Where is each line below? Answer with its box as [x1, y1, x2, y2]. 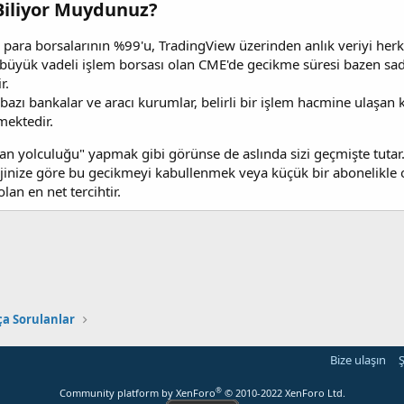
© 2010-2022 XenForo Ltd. [224, 386, 345, 399]
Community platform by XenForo [59, 386, 216, 399]
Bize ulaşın [329, 352, 386, 368]
